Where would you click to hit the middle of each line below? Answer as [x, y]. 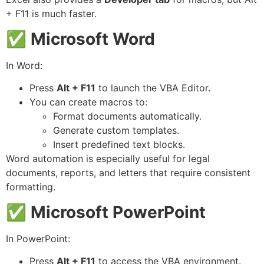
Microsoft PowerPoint [118, 212]
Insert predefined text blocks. [119, 145]
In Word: [24, 65]
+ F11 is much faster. [51, 14]
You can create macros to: [88, 102]
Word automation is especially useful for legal [108, 159]
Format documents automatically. [127, 116]
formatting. [31, 187]
